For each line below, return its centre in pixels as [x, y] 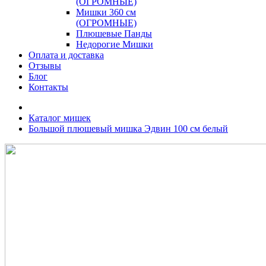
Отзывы [45, 66]
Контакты [48, 87]
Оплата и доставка [66, 55]
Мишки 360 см [106, 12]
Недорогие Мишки [115, 45]
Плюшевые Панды [114, 34]
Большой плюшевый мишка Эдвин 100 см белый [128, 129]
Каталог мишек [60, 118]
